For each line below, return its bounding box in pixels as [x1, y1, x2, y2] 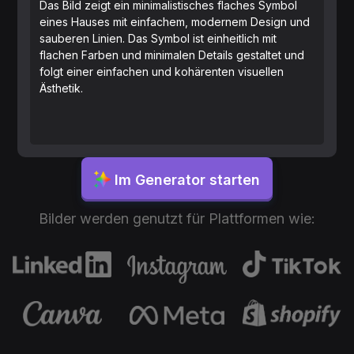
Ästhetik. [40, 81, 84, 96]
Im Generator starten [115, 171, 261, 188]
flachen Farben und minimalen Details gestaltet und [40, 48, 305, 62]
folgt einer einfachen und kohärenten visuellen [40, 65, 284, 79]
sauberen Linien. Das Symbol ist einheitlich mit [40, 32, 277, 46]
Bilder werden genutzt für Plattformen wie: [39, 210, 315, 228]
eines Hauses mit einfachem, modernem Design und [40, 15, 311, 29]
